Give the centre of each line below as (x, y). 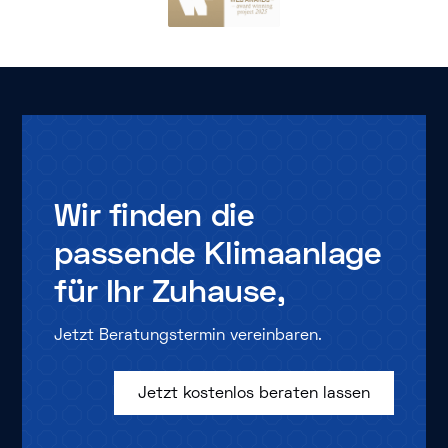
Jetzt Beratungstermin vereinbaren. (188, 335)
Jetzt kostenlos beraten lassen (253, 393)
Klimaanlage (293, 252)
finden (155, 214)
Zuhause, (218, 290)
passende (125, 252)
